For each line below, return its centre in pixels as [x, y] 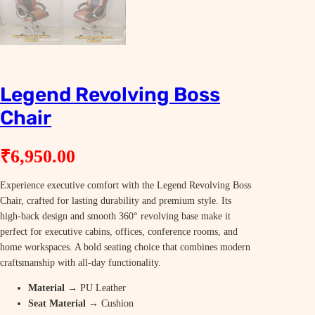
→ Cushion [110, 304]
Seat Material [57, 304]
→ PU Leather [95, 288]
